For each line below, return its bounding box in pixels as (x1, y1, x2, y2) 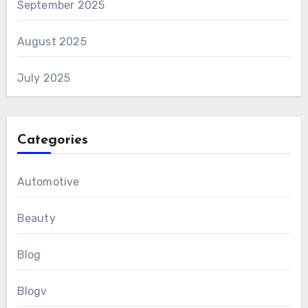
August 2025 (16, 34, 87, 48)
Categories (16, 133, 88, 147)
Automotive (16, 175, 80, 188)
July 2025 (16, 71, 71, 85)
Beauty (16, 211, 56, 225)
